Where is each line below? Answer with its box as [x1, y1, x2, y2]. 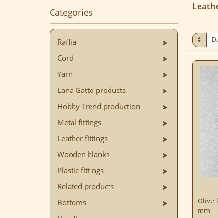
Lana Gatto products [57, 85, 126, 95]
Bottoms [57, 198, 86, 208]
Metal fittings [57, 117, 101, 127]
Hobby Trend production [57, 101, 140, 111]
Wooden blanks [57, 149, 109, 160]
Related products [57, 182, 114, 192]
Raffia [57, 37, 76, 47]
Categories [50, 6, 93, 18]
